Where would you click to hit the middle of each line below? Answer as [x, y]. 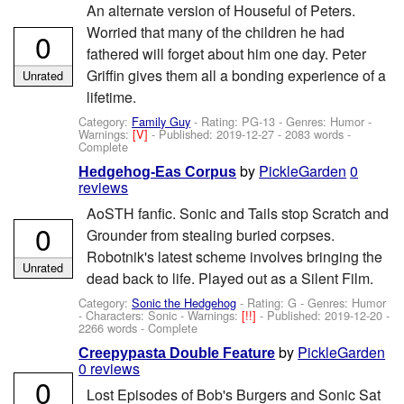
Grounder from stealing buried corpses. [210, 235]
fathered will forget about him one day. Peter [226, 53]
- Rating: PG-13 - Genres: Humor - [281, 122]
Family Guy [161, 122]
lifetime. [111, 96]
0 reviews [110, 368]
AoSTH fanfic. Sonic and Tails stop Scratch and [237, 214]
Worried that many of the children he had [215, 32]
